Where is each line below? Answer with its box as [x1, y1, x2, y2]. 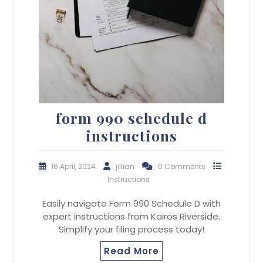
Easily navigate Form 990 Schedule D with [42, 197, 221, 210]
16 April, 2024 [51, 161, 97, 172]
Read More [104, 245, 159, 258]
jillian [116, 161, 136, 172]
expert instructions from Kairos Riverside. [43, 210, 220, 223]
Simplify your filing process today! [59, 223, 204, 236]
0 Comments [158, 161, 207, 172]
